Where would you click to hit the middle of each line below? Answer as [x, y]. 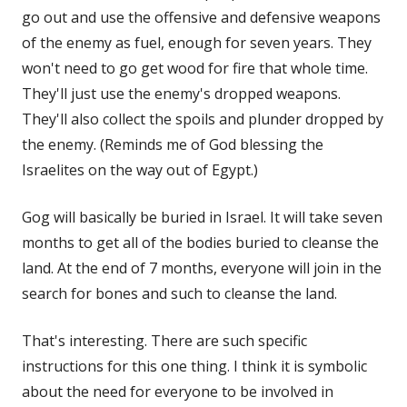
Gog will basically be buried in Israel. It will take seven [202, 217]
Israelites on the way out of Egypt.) [140, 169]
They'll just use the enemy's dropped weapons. [181, 93]
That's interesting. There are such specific [164, 340]
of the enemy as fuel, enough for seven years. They [197, 42]
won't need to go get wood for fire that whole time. [195, 68]
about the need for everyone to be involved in [178, 391]
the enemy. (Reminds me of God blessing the [173, 144]
